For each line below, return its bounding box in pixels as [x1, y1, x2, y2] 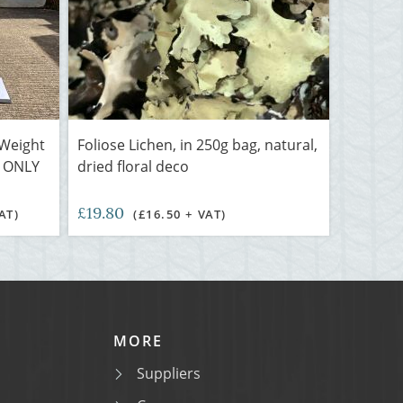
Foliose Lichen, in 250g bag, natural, [77, 135, 318, 155]
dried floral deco [77, 157, 189, 176]
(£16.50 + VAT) [133, 206, 227, 222]
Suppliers [137, 363, 201, 383]
